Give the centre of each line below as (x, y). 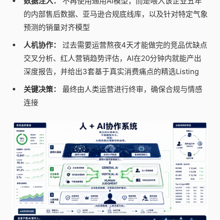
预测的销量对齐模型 (56, 27)
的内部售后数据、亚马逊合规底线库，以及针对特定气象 (115, 14)
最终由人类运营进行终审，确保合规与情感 (131, 89)
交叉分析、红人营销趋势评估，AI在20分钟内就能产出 (112, 58)
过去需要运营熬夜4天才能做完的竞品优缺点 (134, 45)
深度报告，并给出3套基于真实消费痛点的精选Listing (111, 71)
